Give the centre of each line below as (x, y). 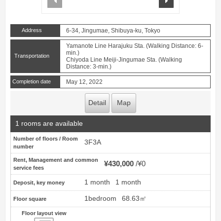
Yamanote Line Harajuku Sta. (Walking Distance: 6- (135, 46)
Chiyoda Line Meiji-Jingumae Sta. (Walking (124, 59)
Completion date (32, 81)
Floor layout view (44, 213)
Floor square (30, 199)
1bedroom (100, 199)
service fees (29, 168)
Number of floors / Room (46, 139)
